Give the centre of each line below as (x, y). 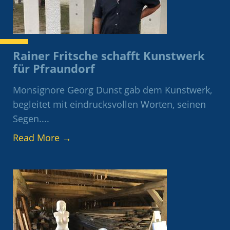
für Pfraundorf (54, 69)
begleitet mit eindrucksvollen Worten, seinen (109, 104)
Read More (37, 138)
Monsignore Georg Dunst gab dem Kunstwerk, (112, 90)
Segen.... (31, 119)
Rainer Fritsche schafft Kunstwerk (109, 56)
